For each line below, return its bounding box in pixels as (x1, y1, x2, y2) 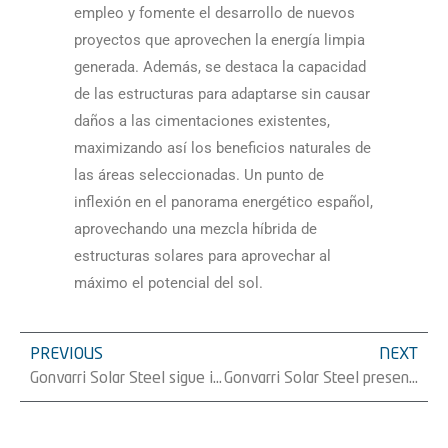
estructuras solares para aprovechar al (74, 247, 331, 266)
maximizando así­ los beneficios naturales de (74, 139, 371, 158)
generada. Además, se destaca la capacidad (74, 58, 366, 77)
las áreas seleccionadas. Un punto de (74, 166, 324, 185)
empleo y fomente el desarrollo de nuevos (74, 4, 355, 23)
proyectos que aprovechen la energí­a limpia (74, 31, 365, 50)
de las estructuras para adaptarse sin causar (74, 85, 370, 104)
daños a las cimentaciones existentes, (74, 112, 330, 131)
